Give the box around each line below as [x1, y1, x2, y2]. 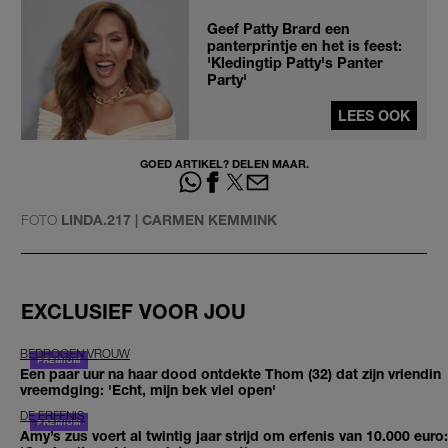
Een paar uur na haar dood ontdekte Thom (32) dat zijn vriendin [20, 364, 441, 382]
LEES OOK [338, 106, 410, 124]
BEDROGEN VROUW [20, 345, 130, 361]
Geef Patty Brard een [207, 19, 350, 37]
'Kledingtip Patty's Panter [207, 53, 383, 71]
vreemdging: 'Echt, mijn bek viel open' [20, 380, 276, 398]
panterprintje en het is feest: [207, 36, 402, 54]
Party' [207, 70, 247, 88]
